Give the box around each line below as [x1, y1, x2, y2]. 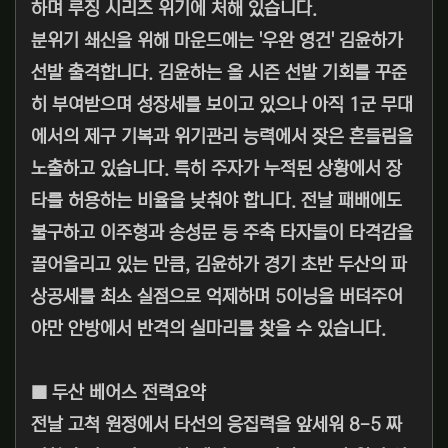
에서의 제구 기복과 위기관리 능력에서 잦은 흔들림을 [31, 127, 413, 148]
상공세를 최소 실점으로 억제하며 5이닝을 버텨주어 [31, 287, 403, 308]
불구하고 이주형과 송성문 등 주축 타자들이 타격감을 [31, 223, 413, 244]
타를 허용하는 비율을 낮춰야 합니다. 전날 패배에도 [31, 191, 402, 212]
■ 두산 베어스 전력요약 [31, 383, 206, 404]
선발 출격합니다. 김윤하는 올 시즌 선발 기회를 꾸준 [31, 63, 407, 84]
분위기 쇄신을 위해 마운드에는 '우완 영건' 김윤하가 [31, 31, 403, 52]
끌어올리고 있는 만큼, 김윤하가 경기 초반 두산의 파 [31, 255, 407, 276]
